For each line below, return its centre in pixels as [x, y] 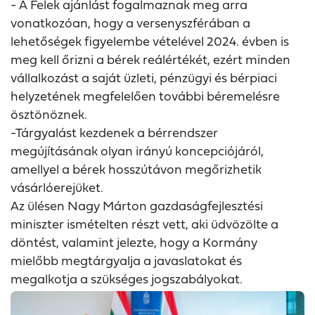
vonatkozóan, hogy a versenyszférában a [130, 23]
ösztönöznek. [49, 114]
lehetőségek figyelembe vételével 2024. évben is [150, 41]
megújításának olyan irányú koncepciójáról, [137, 151]
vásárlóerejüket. [57, 187]
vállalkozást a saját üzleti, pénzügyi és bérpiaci [144, 78]
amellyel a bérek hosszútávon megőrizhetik [136, 169]
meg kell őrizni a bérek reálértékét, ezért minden [150, 59]
